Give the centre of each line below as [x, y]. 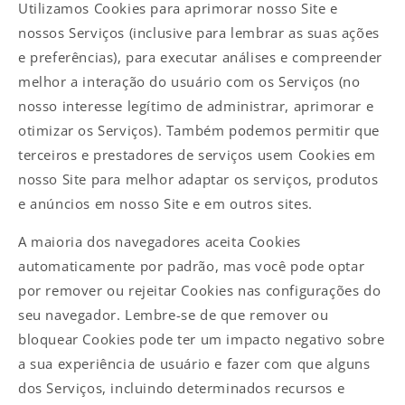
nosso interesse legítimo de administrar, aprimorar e [196, 105]
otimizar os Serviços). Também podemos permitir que [199, 130]
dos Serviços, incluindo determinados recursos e [182, 387]
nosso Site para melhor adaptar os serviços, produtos [198, 179]
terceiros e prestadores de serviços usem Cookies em [197, 154]
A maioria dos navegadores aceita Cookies [160, 241]
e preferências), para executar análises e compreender [200, 57]
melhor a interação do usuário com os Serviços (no [189, 81]
